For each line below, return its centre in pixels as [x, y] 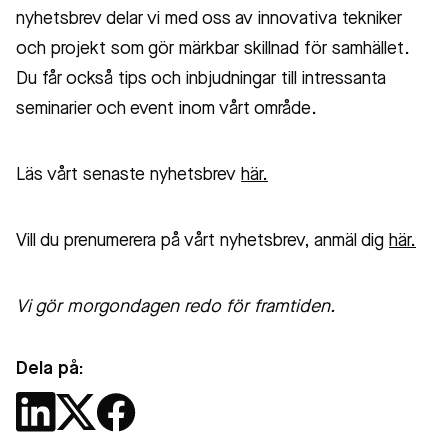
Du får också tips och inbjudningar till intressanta [201, 79]
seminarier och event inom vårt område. [166, 109]
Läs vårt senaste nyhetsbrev [128, 175]
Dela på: [50, 369]
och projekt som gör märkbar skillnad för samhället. [213, 49]
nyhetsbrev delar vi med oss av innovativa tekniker [209, 19]
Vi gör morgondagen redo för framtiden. [175, 307]
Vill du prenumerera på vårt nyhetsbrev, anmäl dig [202, 241]
